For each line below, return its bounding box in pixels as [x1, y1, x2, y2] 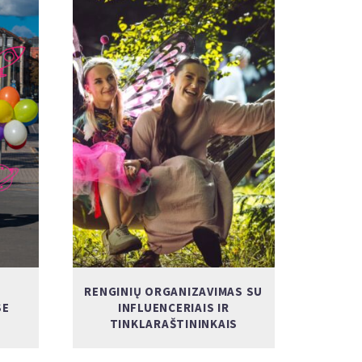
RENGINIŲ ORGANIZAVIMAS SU [84, 284, 263, 299]
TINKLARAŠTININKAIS [109, 316, 238, 331]
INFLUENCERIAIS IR [117, 300, 229, 315]
